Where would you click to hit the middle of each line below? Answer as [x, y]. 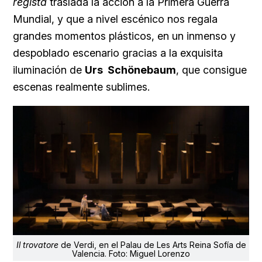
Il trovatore [37, 244]
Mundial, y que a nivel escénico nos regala [115, 19]
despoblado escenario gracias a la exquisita [118, 53]
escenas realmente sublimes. [81, 87]
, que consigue [211, 70]
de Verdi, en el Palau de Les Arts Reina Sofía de [152, 244]
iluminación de [49, 70]
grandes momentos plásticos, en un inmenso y [124, 36]
